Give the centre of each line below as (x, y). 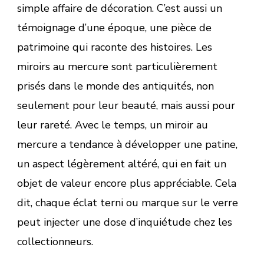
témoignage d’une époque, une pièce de (114, 27)
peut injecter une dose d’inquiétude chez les (125, 222)
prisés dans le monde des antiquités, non (115, 86)
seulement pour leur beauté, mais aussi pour (126, 105)
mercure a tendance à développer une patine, (127, 144)
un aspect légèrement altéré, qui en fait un (122, 164)
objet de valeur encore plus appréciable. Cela (127, 183)
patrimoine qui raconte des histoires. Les (115, 47)
